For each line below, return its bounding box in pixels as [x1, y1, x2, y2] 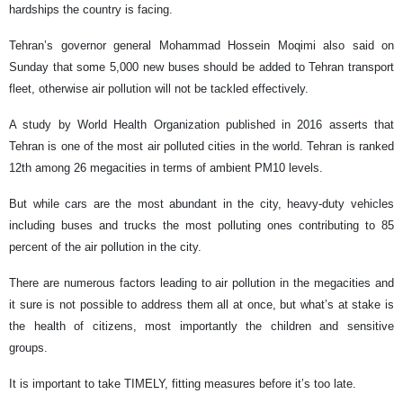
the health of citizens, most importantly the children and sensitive [9, 318, 394, 333]
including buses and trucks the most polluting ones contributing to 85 [9, 218, 394, 232]
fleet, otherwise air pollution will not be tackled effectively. [9, 81, 312, 95]
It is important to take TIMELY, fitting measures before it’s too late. [9, 376, 360, 390]
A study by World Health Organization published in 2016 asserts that [9, 117, 394, 131]
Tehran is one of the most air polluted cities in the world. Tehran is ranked [9, 139, 394, 153]
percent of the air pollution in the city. [9, 239, 205, 254]
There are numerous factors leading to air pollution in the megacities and [9, 275, 394, 290]
